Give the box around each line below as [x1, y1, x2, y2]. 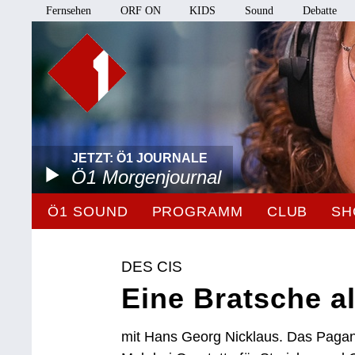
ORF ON [120, 5, 161, 17]
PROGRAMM [151, 204, 243, 219]
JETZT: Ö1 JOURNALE [71, 151, 208, 165]
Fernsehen [46, 5, 92, 17]
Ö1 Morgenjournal [71, 166, 222, 188]
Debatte [302, 5, 337, 17]
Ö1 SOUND [48, 204, 128, 219]
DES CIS [121, 258, 183, 275]
